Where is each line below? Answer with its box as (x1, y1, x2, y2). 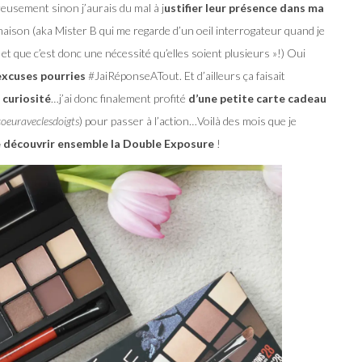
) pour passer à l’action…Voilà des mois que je (79, 114, 297, 128)
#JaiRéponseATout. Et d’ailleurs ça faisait (86, 69, 285, 83)
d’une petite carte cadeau (188, 91, 326, 106)
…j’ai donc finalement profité (51, 91, 188, 106)
